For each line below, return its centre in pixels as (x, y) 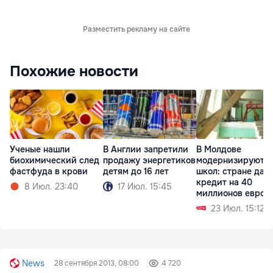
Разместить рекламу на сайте (136, 30)
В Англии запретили (146, 149)
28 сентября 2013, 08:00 (97, 264)
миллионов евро (231, 193)
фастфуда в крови (49, 171)
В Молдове (219, 149)
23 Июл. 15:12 (238, 208)
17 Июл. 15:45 (145, 186)
